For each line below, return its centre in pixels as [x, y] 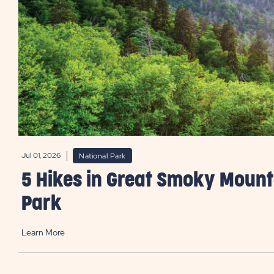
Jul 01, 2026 [41, 156]
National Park [102, 156]
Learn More [43, 232]
